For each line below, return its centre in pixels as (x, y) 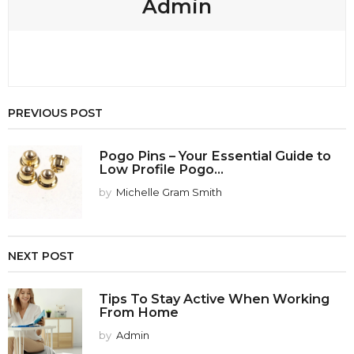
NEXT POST (41, 256)
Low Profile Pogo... (161, 169)
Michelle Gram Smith (169, 192)
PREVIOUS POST (55, 113)
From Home (139, 312)
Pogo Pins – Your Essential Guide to (215, 155)
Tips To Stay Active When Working (214, 298)
